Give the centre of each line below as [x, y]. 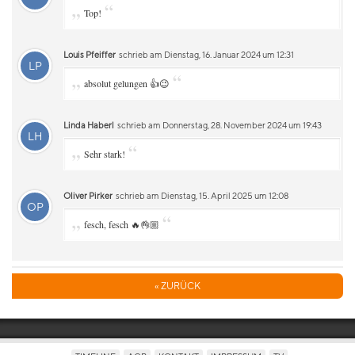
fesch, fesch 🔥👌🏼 [122, 224]
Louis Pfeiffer [90, 54]
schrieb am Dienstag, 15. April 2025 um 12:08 [201, 195]
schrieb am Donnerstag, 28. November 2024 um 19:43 [219, 125]
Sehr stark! [105, 154]
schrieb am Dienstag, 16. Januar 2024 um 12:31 [206, 54]
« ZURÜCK [177, 286]
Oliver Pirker [88, 195]
